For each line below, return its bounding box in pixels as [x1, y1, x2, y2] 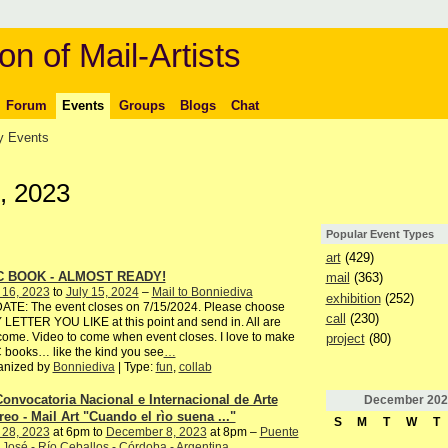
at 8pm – [206, 425, 260, 440]
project [325, 331, 365, 347]
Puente [259, 425, 299, 440]
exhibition [325, 290, 381, 306]
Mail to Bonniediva [151, 285, 253, 300]
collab [178, 360, 212, 375]
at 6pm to [49, 425, 106, 440]
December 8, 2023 [105, 425, 207, 440]
